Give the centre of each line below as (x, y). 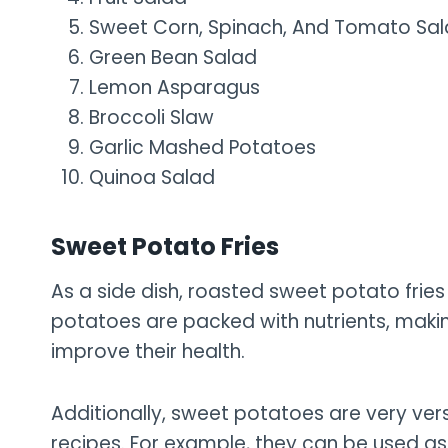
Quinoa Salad (152, 177)
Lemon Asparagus (174, 87)
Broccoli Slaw (151, 117)
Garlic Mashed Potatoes (202, 147)
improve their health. (148, 351)
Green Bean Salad (173, 57)
